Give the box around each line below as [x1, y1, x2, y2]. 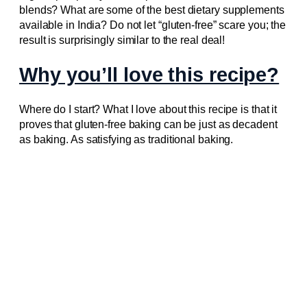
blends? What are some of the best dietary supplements [19, 3, 284, 16]
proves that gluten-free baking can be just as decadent [19, 119, 278, 131]
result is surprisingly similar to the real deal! [19, 34, 225, 46]
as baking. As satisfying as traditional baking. [19, 134, 234, 146]
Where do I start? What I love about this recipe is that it [19, 103, 278, 116]
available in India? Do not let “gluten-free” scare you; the [19, 19, 286, 31]
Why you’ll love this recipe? [19, 64, 280, 86]
